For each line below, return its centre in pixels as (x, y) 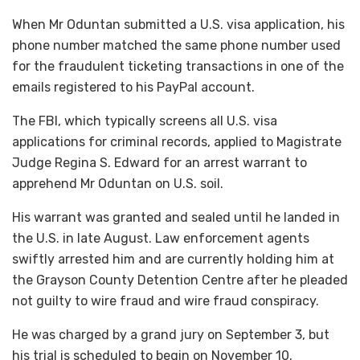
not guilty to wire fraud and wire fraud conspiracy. (166, 301)
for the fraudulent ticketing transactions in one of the (178, 66)
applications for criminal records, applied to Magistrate (177, 141)
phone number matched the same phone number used (176, 45)
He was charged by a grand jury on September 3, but (171, 334)
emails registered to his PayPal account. (133, 87)
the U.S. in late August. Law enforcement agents (161, 238)
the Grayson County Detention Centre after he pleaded (180, 280)
